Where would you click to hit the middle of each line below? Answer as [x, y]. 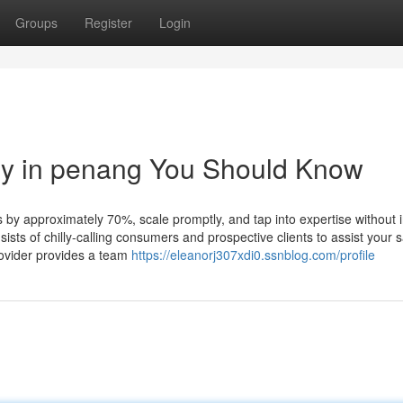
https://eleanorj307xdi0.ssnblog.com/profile [253, 255]
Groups [36, 22]
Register [108, 22]
